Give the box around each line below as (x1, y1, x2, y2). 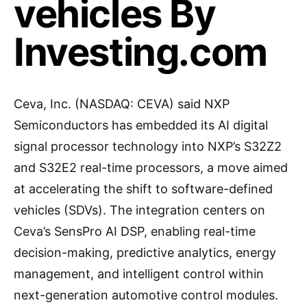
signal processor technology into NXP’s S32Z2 (14, 139, 282, 153)
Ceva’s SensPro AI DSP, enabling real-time (14, 224, 256, 238)
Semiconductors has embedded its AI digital (14, 118, 268, 132)
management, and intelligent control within (14, 267, 264, 281)
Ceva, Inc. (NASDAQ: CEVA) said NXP (14, 97, 230, 111)
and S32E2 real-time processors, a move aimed (14, 160, 288, 175)
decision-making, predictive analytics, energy (14, 245, 276, 260)
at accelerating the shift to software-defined (14, 182, 273, 196)
